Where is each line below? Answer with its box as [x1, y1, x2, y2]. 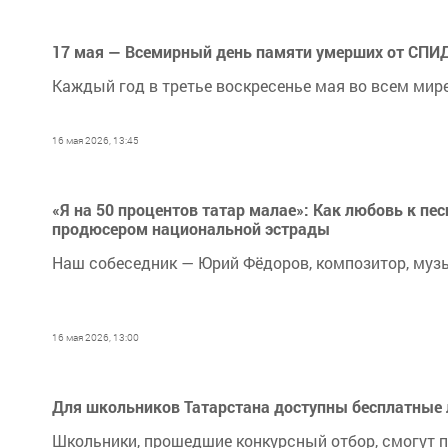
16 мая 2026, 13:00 [52, 331, 139, 344]
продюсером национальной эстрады [52, 218, 330, 239]
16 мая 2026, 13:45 [52, 134, 139, 147]
